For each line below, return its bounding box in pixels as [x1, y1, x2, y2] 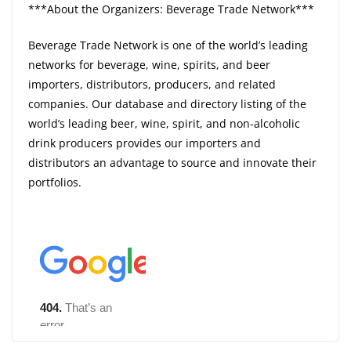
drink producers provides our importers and [28, 136, 261, 151]
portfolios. [28, 175, 81, 190]
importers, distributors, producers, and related [28, 77, 276, 92]
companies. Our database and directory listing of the [28, 96, 306, 112]
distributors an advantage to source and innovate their [28, 155, 317, 171]
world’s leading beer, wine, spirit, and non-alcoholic [28, 116, 300, 132]
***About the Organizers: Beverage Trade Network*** [28, 2, 314, 17]
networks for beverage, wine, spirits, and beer [28, 57, 270, 73]
